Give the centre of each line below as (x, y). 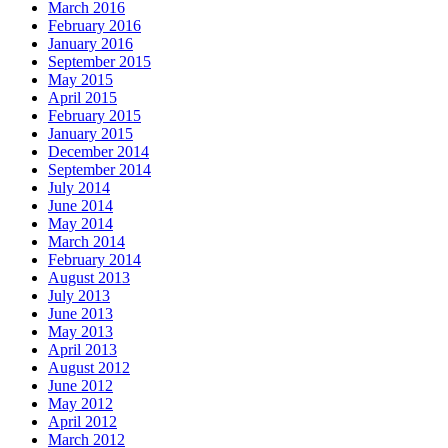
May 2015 (80, 80)
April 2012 (82, 422)
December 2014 (98, 152)
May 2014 (80, 224)
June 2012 (80, 386)
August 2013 (89, 278)
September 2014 (99, 170)
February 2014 (94, 260)
